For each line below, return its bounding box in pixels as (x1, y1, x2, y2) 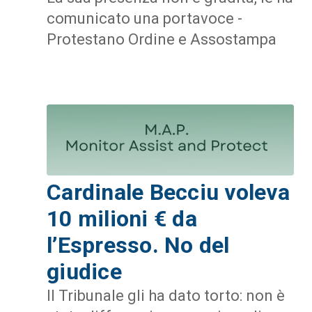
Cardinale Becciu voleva (47, 179, 290, 206)
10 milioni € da (47, 205, 197, 233)
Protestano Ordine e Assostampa (47, 30, 276, 48)
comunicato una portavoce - (47, 9, 242, 27)
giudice (47, 258, 122, 286)
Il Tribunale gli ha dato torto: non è (47, 287, 285, 305)
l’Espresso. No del (47, 232, 230, 259)
